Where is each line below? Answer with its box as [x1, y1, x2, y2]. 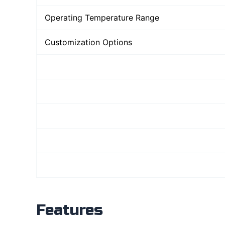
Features [36, 200, 103, 219]
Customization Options [45, 37, 132, 47]
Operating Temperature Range [45, 12, 159, 23]
